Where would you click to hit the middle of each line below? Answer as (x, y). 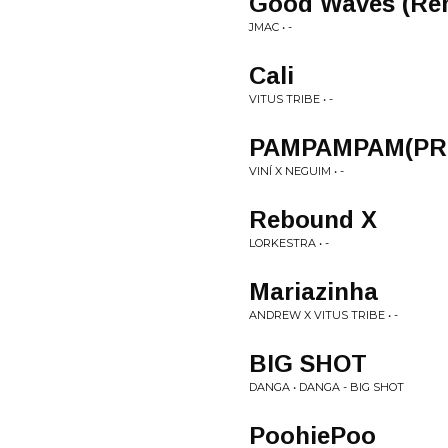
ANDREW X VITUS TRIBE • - (323, 315)
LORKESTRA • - (289, 243)
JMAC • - (270, 27)
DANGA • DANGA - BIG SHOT (326, 387)
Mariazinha (313, 291)
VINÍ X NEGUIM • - (296, 171)
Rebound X (313, 219)
